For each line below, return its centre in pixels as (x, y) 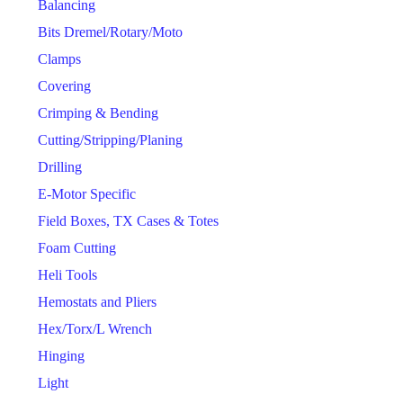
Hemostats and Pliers (97, 302)
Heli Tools (67, 275)
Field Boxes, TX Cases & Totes (128, 221)
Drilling (60, 167)
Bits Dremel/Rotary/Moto (110, 32)
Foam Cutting (77, 248)
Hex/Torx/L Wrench (95, 329)
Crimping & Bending (98, 113)
